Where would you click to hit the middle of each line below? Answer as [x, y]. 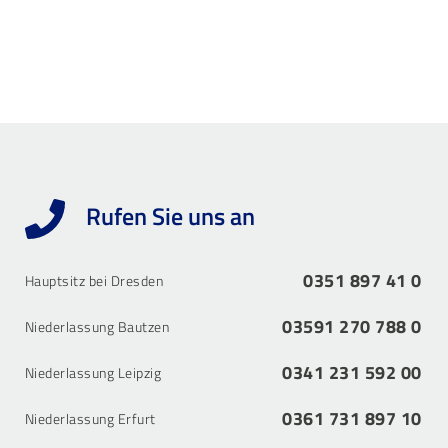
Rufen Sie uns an [167, 215]
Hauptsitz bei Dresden [94, 281]
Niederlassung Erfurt [90, 419]
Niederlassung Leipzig [93, 373]
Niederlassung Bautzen [97, 327]
